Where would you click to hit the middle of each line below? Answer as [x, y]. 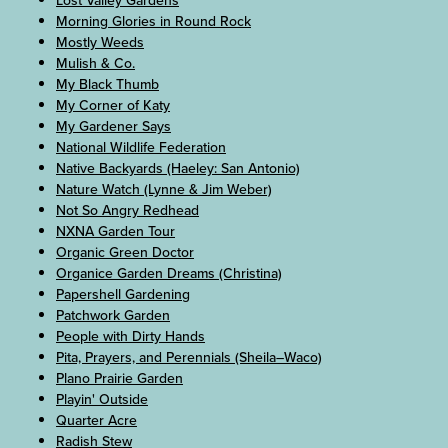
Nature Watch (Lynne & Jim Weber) [164, 190]
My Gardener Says [113, 127]
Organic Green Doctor [125, 253]
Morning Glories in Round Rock [153, 22]
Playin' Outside [102, 400]
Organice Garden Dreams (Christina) [169, 274]
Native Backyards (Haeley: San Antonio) [178, 169]
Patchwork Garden [113, 316]
